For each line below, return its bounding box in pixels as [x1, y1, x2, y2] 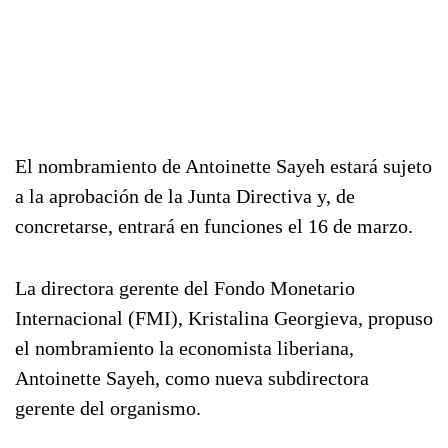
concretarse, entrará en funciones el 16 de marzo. [15, 215, 413, 237]
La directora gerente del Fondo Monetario [15, 277, 355, 299]
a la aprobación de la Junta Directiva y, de [15, 185, 355, 207]
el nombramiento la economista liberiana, [15, 337, 354, 359]
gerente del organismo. [15, 397, 201, 419]
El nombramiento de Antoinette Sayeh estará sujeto [15, 155, 432, 177]
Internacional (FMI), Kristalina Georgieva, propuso [15, 307, 433, 329]
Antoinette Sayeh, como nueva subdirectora [15, 367, 369, 389]
